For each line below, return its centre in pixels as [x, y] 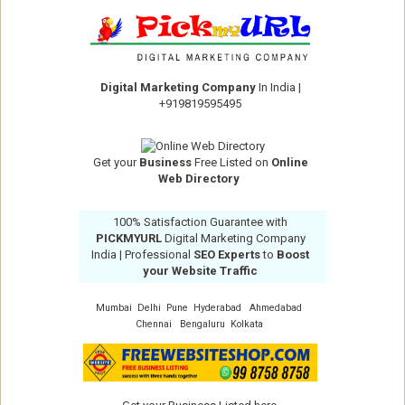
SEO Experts [227, 255]
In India [277, 88]
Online [289, 163]
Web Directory [199, 179]
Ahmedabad [276, 308]
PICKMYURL [128, 239]
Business [165, 163]
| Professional [155, 255]
